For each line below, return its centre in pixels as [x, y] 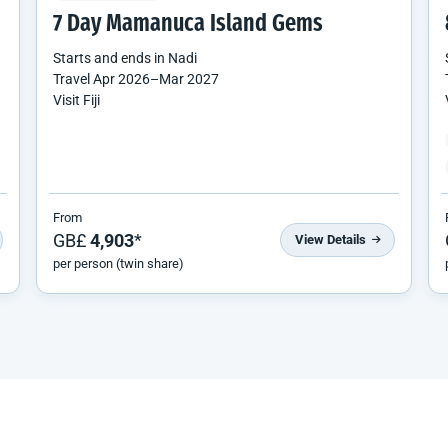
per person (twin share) [118, 263]
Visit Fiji [76, 99]
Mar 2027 [189, 78]
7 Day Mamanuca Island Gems [188, 24]
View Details [332, 240]
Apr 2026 [121, 78]
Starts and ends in [110, 57]
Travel [73, 78]
